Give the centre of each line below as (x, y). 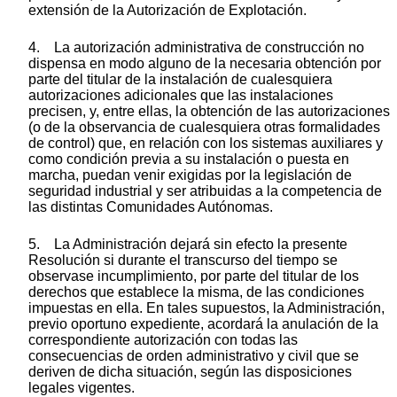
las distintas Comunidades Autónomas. (151, 206)
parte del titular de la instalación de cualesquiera (180, 79)
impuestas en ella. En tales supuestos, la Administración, (206, 307)
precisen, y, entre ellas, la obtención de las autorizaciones (209, 111)
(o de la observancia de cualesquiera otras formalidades (204, 127)
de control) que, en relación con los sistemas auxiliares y (206, 143)
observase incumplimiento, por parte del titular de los (194, 276)
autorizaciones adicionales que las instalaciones (181, 95)
